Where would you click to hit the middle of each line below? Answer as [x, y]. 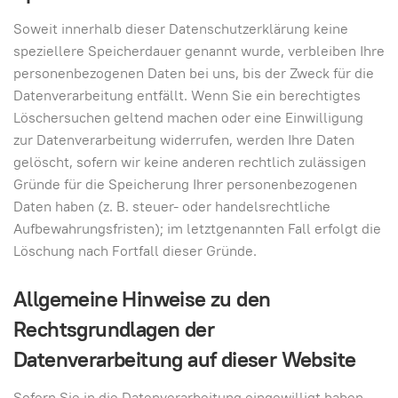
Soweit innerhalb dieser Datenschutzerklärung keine [181, 29]
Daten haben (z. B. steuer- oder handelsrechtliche [172, 207]
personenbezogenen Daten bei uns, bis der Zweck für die [194, 73]
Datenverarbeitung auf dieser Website [185, 359]
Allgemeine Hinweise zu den [142, 299]
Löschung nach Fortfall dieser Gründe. [135, 251]
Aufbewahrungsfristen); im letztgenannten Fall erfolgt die [197, 229]
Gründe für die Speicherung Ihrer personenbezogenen [185, 184]
